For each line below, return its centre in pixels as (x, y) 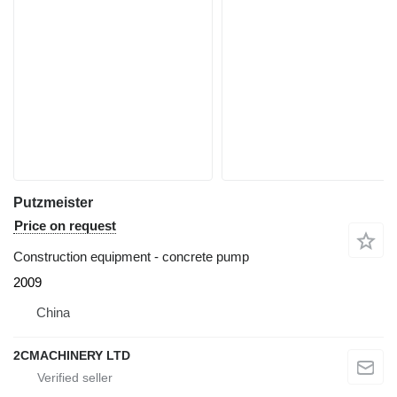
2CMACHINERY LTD (72, 355)
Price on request (65, 225)
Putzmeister (53, 202)
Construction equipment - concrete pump (131, 256)
